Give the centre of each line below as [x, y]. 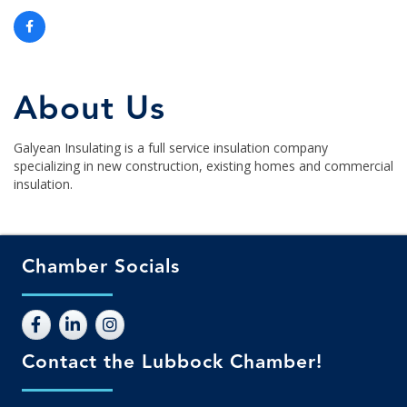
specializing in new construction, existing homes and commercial [203, 166]
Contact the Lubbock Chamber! [172, 362]
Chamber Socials [101, 267]
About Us [89, 109]
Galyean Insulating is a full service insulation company [171, 148]
